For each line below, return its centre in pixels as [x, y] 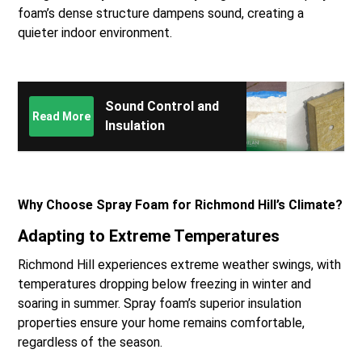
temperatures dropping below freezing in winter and [165, 284]
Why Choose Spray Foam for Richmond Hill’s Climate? [181, 205]
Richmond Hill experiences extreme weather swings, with [180, 265]
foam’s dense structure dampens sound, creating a [161, 14]
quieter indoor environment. [95, 33]
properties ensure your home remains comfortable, [162, 323]
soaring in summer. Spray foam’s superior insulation [160, 304]
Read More [62, 117]
